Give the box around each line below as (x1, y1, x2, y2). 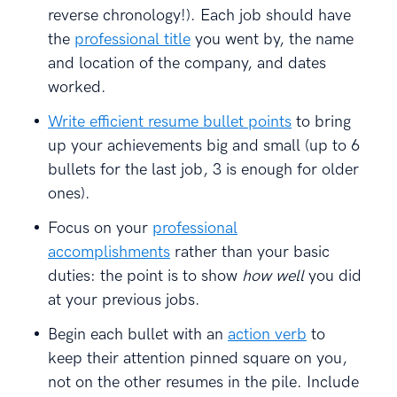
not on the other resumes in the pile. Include (48, 372, 359, 392)
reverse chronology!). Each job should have (48, 5, 351, 25)
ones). (48, 183, 90, 203)
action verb (228, 324, 307, 344)
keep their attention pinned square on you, (48, 348, 347, 368)
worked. (48, 77, 106, 97)
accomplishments (48, 242, 170, 261)
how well (242, 266, 304, 285)
